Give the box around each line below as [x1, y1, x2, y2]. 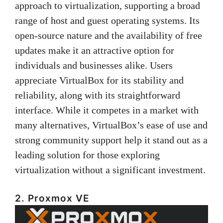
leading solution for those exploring [15, 149, 160, 160]
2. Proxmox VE [15, 192, 90, 204]
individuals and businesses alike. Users [15, 59, 173, 71]
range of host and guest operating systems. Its [15, 14, 200, 26]
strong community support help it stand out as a [15, 134, 208, 145]
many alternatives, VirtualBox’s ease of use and [15, 119, 208, 130]
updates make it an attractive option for [15, 44, 174, 56]
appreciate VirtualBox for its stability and [15, 74, 184, 86]
